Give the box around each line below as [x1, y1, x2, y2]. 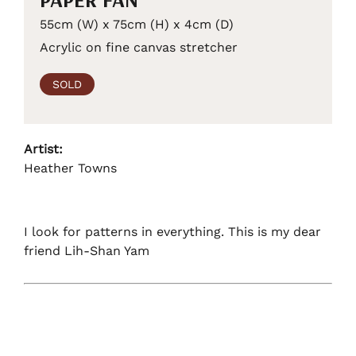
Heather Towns [24, 160, 117, 176]
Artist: [24, 141, 63, 157]
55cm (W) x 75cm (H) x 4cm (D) [40, 16, 234, 32]
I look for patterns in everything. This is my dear [24, 223, 321, 239]
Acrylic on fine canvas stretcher [40, 39, 238, 55]
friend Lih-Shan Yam [24, 242, 149, 258]
